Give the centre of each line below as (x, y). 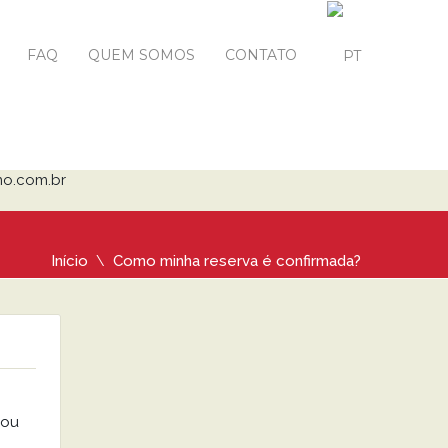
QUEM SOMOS (141, 55)
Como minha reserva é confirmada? (237, 261)
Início (69, 261)
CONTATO (261, 55)
